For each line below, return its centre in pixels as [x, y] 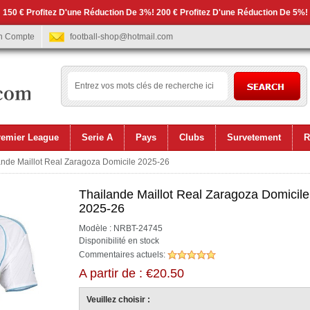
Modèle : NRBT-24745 [121, 228]
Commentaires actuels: [123, 255]
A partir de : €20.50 [131, 273]
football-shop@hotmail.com [121, 37]
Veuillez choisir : [118, 300]
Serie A [97, 137]
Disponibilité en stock [119, 241]
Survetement [254, 137]
